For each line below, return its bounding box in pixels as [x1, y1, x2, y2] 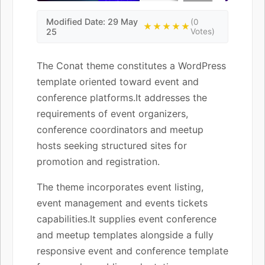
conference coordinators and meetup [37, 123, 203, 135]
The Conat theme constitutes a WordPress [37, 59, 226, 72]
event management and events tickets [37, 196, 208, 209]
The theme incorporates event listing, [37, 180, 203, 193]
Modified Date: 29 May [46, 16, 138, 27]
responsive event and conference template [37, 244, 228, 257]
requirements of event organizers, [37, 107, 188, 119]
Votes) [190, 26, 215, 36]
